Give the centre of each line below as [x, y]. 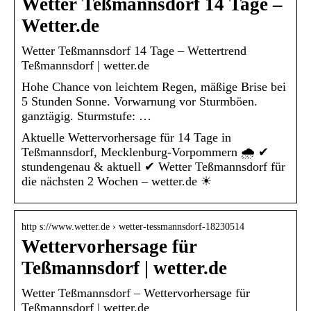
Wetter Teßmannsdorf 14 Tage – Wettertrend [134, 50]
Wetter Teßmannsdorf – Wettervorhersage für [136, 293]
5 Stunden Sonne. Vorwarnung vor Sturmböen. [140, 101]
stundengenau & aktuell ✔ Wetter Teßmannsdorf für [153, 166]
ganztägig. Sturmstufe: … [86, 116]
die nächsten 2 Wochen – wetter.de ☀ [117, 181]
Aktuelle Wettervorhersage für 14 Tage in [126, 137]
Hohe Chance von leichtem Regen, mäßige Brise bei [154, 86]
